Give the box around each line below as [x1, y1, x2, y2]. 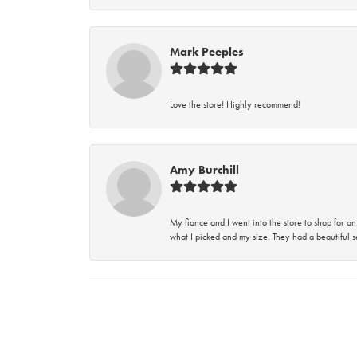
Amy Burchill [170, 162, 239, 178]
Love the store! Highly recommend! [170, 98, 300, 111]
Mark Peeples [170, 44, 244, 60]
